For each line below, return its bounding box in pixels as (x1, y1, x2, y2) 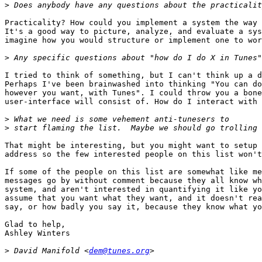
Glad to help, (5, 220, 65, 229)
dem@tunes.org (89, 246, 150, 256)
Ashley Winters (5, 229, 70, 238)
